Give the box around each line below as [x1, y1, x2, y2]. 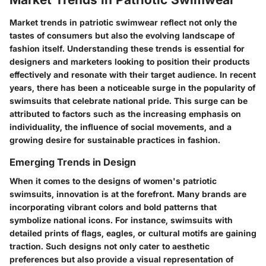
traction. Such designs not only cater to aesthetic [9, 241, 210, 251]
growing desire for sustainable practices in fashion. [9, 134, 220, 145]
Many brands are [175, 189, 246, 199]
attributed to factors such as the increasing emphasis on [9, 108, 241, 119]
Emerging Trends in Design [9, 156, 136, 168]
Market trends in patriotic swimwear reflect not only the [9, 17, 237, 27]
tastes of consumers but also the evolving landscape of [9, 30, 235, 40]
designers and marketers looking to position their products [9, 56, 250, 66]
